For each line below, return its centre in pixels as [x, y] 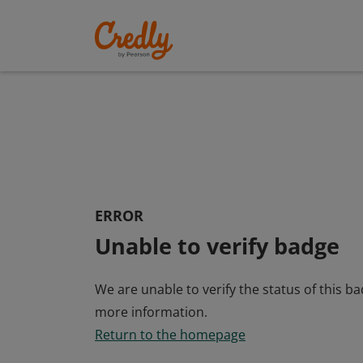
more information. [151, 312]
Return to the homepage [170, 334]
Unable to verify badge [217, 246]
